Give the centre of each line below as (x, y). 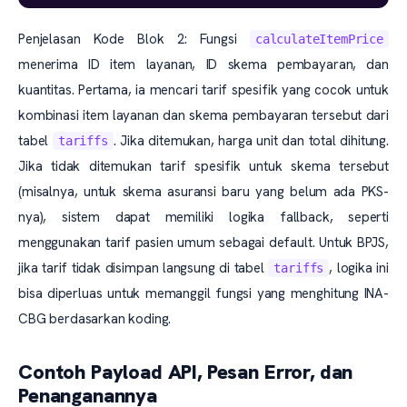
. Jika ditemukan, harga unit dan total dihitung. (251, 141)
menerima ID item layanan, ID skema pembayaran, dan (203, 65)
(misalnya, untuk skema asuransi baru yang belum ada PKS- (203, 192)
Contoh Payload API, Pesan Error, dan (186, 372)
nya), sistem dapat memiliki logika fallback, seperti (203, 217)
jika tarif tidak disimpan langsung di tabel (144, 268)
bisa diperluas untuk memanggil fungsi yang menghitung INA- (203, 293)
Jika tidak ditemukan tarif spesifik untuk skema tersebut (203, 166)
